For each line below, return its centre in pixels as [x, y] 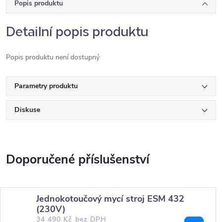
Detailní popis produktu [77, 30]
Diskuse [27, 110]
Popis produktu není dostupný [53, 57]
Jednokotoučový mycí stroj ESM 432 [110, 199]
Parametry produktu [46, 86]
